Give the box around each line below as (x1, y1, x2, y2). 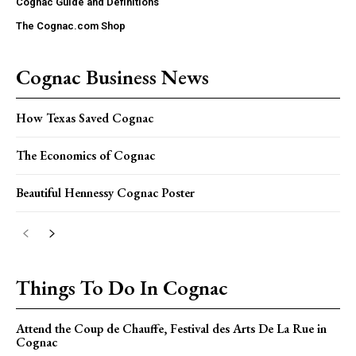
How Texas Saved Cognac (16, 110, 153, 127)
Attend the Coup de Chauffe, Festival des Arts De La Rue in (16, 320, 327, 338)
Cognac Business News (16, 64, 209, 91)
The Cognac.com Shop (16, 20, 126, 33)
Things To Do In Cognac (16, 274, 228, 302)
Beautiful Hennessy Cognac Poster (16, 184, 195, 202)
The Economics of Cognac (16, 147, 155, 164)
